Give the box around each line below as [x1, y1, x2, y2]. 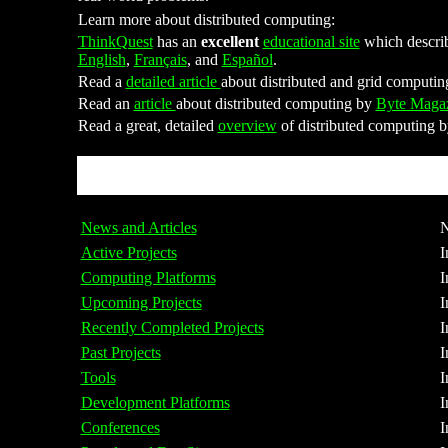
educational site [262, 33, 360, 50]
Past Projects [80, 344, 161, 361]
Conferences [80, 419, 160, 436]
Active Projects [80, 244, 177, 261]
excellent [200, 33, 259, 50]
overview [217, 117, 277, 134]
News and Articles [80, 219, 197, 236]
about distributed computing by [175, 95, 376, 112]
